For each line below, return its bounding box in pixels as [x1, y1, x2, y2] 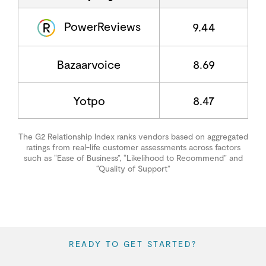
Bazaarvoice [57, 56, 121, 71]
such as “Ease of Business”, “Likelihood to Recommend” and [23, 152, 243, 163]
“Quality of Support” [96, 163, 170, 173]
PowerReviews [64, 18, 141, 33]
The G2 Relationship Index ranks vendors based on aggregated [18, 131, 248, 141]
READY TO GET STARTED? [69, 238, 197, 249]
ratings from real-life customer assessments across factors [26, 141, 240, 152]
